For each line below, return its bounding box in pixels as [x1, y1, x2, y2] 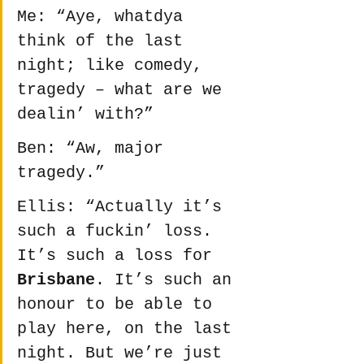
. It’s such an [95, 271, 241, 290]
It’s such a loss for [17, 246, 222, 266]
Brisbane [17, 271, 95, 290]
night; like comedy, [17, 56, 212, 76]
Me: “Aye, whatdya [17, 7, 193, 27]
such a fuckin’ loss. [17, 222, 222, 241]
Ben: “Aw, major [17, 139, 173, 158]
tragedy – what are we [17, 80, 232, 100]
